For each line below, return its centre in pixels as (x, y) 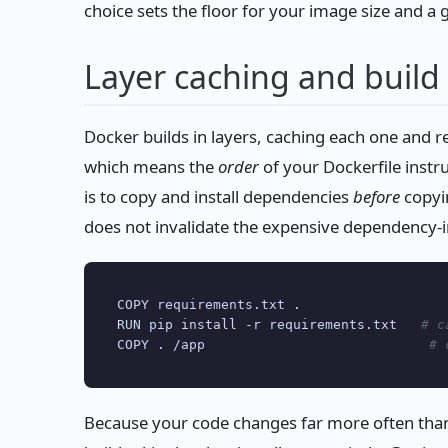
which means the (151, 167)
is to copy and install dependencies (218, 197)
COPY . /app (272, 345)
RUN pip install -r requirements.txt (268, 325)
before (376, 197)
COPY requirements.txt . (208, 305)
